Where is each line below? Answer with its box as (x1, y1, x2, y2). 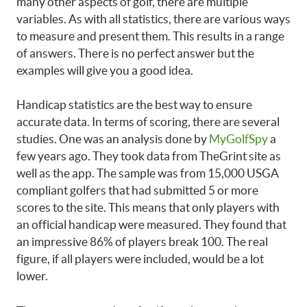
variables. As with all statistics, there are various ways (16, 12, 291, 25)
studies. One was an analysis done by (16, 132, 209, 146)
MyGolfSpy (209, 132, 268, 146)
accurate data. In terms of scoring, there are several (16, 115, 280, 129)
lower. (16, 269, 48, 283)
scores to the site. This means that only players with (16, 201, 280, 214)
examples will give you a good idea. (16, 63, 193, 77)
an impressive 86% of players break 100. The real (16, 235, 268, 249)
